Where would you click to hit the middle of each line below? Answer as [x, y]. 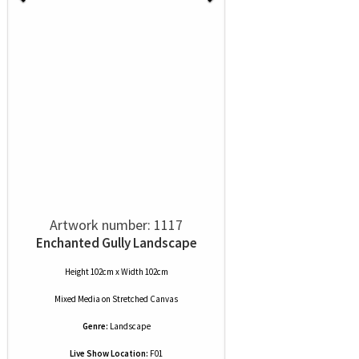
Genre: [95, 326]
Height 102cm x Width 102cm [116, 272]
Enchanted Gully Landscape [116, 243]
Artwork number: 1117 [116, 225]
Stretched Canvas [145, 299]
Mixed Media [77, 299]
